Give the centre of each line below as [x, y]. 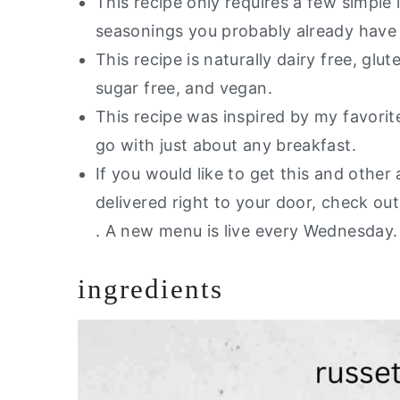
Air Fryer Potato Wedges [224, 15]
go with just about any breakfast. [229, 145]
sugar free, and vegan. [184, 87]
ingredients [150, 288]
